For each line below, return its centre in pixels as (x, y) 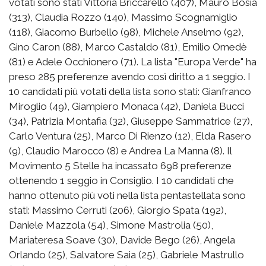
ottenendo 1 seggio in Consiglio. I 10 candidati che (121, 180)
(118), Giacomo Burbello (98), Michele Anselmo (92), (126, 32)
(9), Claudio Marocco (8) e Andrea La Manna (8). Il (120, 151)
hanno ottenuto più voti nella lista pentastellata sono (127, 195)
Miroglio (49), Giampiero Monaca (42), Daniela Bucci (126, 106)
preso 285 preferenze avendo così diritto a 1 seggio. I (130, 76)
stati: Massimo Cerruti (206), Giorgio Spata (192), (118, 210)
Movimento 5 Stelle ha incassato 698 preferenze (120, 165)
